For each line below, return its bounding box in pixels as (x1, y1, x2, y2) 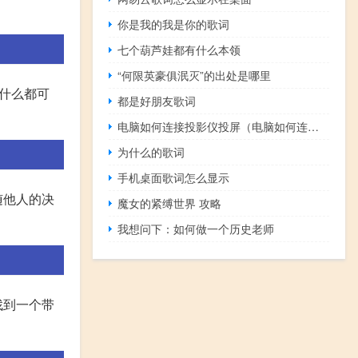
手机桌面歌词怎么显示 (117, 169, 230, 186)
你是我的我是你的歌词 (117, 16, 230, 33)
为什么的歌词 (117, 144, 185, 161)
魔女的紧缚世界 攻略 (117, 195, 222, 212)
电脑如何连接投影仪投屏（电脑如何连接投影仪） (308, 118, 320, 135)
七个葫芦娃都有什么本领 (117, 42, 241, 58)
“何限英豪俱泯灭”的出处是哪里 (117, 67, 272, 84)
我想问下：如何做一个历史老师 (117, 221, 275, 237)
